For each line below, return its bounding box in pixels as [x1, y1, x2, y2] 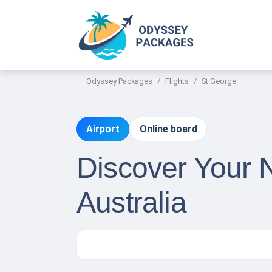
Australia [76, 186, 186, 219]
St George [202, 76, 236, 86]
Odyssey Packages [86, 76, 152, 86]
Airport [86, 123, 120, 135]
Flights [165, 76, 189, 86]
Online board [139, 123, 197, 135]
